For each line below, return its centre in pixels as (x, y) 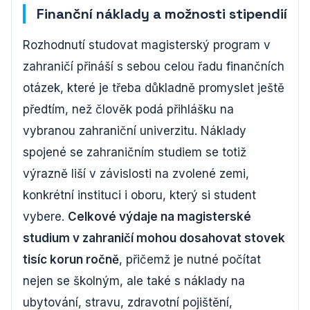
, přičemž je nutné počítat (190, 259)
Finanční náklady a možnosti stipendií (162, 14)
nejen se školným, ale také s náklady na (134, 281)
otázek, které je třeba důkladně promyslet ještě (154, 88)
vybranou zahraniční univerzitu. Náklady (135, 131)
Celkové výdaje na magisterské (159, 217)
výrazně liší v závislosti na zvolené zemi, (136, 174)
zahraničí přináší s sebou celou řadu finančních (154, 66)
